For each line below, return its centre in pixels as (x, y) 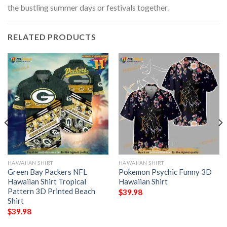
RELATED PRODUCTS (52, 37)
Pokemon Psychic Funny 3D (165, 172)
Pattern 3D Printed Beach (51, 191)
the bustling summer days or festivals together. (88, 7)
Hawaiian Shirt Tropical (47, 182)
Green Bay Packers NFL (47, 172)
